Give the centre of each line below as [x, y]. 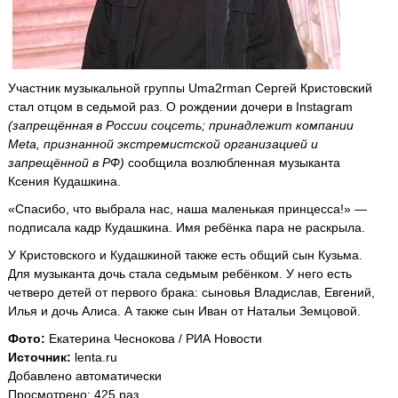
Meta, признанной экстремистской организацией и [163, 144]
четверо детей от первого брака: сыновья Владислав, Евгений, [191, 292]
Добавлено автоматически [85, 376]
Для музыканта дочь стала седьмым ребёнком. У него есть [180, 274]
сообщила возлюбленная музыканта [232, 163]
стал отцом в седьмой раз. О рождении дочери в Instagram [180, 107]
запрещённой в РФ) [66, 163]
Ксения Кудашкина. [64, 181]
